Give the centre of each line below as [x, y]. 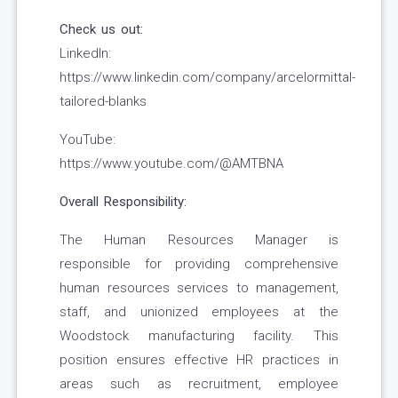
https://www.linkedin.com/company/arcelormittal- [207, 78]
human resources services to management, [199, 288]
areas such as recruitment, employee [199, 384]
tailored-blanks [103, 102]
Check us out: [101, 30]
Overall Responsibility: [123, 202]
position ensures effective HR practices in [199, 360]
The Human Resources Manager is [199, 240]
